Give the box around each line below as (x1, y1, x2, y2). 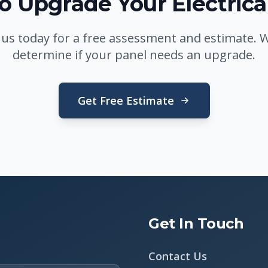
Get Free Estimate (77, 93, 174, 108)
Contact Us (148, 249, 207, 263)
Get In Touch (148, 215, 244, 232)
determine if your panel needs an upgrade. (13, 47, 255, 63)
